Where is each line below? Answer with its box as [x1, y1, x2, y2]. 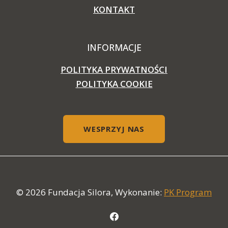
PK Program [164, 186, 212, 198]
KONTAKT [93, 4, 135, 16]
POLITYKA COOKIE [75, 78, 153, 90]
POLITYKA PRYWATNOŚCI [61, 64, 167, 76]
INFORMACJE [87, 41, 141, 54]
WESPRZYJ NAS [83, 124, 145, 134]
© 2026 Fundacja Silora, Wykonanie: [16, 186, 164, 198]
